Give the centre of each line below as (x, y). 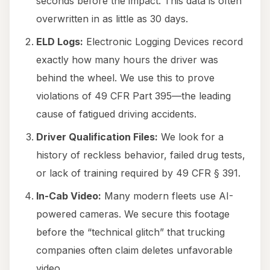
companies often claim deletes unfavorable (134, 250)
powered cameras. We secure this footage (133, 214)
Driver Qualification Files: (97, 137)
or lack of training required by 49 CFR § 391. (138, 173)
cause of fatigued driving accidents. (116, 114)
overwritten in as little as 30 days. (112, 19)
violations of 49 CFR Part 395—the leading (133, 96)
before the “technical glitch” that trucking (130, 232)
